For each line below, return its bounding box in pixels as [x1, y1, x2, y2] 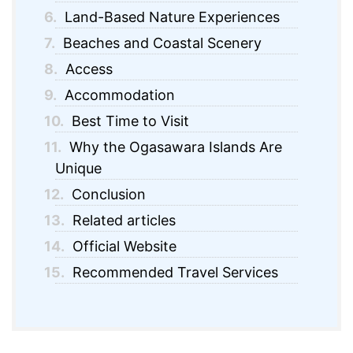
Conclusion [67, 186, 146, 203]
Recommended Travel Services [68, 264, 278, 281]
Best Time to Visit [67, 113, 189, 130]
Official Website [68, 238, 176, 255]
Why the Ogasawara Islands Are [65, 139, 282, 156]
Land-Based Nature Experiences [60, 9, 280, 26]
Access [61, 61, 113, 78]
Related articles [68, 212, 176, 229]
